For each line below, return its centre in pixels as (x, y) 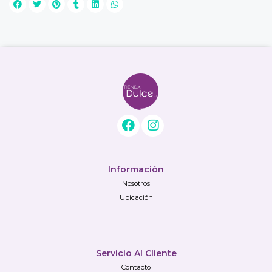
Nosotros (136, 183)
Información (136, 169)
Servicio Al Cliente (136, 253)
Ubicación (136, 197)
